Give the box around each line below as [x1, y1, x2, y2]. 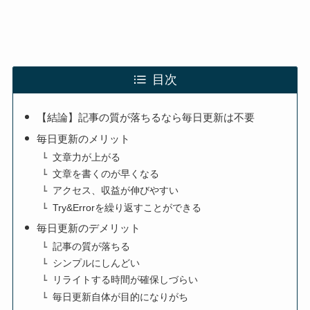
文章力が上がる [53, 152, 121, 163]
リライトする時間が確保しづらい [53, 275, 199, 286]
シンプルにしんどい [53, 257, 140, 268]
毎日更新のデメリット [36, 222, 140, 235]
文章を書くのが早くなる [53, 168, 160, 179]
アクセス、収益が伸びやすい [53, 185, 179, 197]
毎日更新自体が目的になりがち [53, 291, 189, 302]
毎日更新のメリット [36, 133, 130, 145]
